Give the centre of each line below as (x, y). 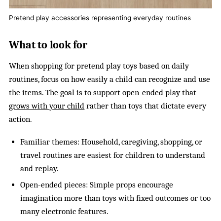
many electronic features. (64, 212)
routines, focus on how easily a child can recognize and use (110, 79)
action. (21, 119)
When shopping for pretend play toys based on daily (99, 66)
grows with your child (47, 106)
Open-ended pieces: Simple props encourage (96, 185)
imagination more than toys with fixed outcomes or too (115, 198)
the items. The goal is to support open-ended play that (103, 92)
